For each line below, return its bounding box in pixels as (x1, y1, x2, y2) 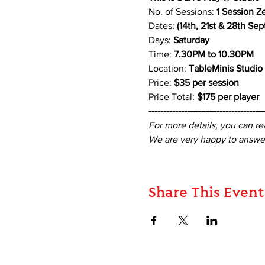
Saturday (173, 35, 209, 46)
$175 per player (196, 92, 259, 102)
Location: (148, 63, 189, 74)
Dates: (148, 21, 174, 31)
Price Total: (148, 92, 197, 102)
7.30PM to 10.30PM (173, 49, 254, 60)
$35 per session (173, 77, 241, 88)
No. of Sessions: (148, 7, 216, 17)
